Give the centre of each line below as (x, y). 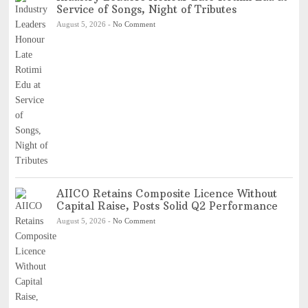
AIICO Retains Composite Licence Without (166, 193)
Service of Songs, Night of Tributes (146, 9)
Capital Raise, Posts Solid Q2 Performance (167, 206)
